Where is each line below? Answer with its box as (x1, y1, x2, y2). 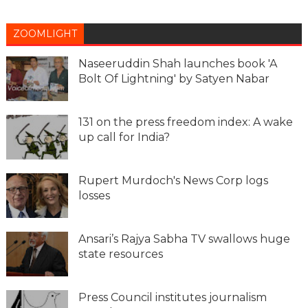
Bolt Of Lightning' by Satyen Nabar (78, 71, 269, 85)
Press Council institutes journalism (78, 290, 267, 304)
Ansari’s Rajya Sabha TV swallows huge (78, 232, 290, 245)
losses (78, 188, 110, 202)
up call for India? (78, 130, 170, 144)
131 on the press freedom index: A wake (78, 115, 293, 129)
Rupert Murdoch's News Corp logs (78, 173, 268, 187)
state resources (78, 247, 163, 261)
